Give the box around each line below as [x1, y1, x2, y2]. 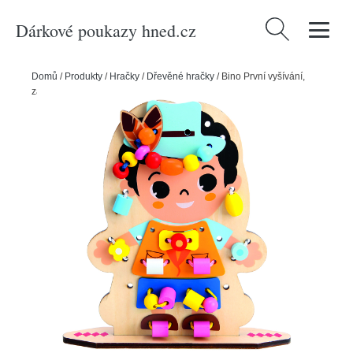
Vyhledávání [262, 20, 331, 34]
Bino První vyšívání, [221, 71, 305, 82]
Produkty [65, 71, 102, 82]
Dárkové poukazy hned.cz [16, 18, 196, 42]
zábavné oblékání [32, 86, 108, 97]
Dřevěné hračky [147, 71, 214, 82]
